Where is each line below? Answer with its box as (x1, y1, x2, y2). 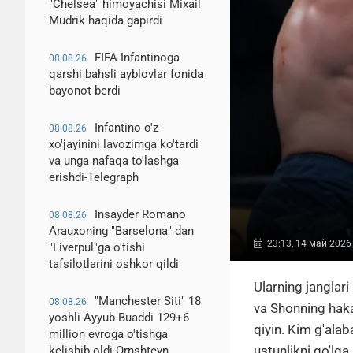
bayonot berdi (49, 84, 121, 98)
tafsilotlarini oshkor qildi (49, 257, 179, 271)
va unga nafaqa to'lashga (49, 154, 179, 168)
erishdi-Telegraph (49, 170, 139, 184)
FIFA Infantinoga (95, 50, 180, 65)
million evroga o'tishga (49, 327, 168, 341)
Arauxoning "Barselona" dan (49, 224, 194, 238)
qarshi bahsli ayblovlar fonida (49, 67, 203, 81)
